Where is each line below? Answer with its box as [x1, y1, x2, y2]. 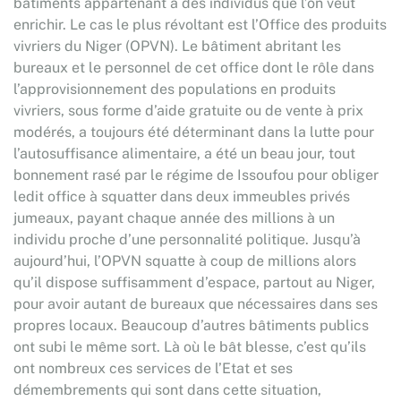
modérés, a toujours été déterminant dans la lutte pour [13, 124, 374, 141]
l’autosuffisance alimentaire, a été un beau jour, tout [13, 145, 355, 162]
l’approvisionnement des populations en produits [13, 81, 336, 98]
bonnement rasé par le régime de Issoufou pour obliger [13, 166, 379, 183]
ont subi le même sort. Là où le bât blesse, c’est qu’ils [13, 338, 366, 355]
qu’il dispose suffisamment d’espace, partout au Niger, [13, 274, 375, 291]
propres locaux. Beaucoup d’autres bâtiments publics [13, 317, 369, 334]
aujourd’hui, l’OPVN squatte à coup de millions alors [13, 252, 356, 269]
